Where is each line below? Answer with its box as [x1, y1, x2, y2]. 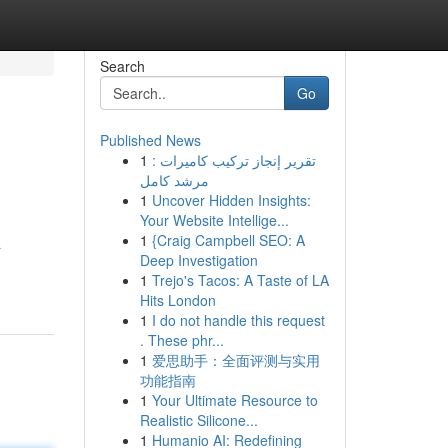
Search [99, 56, 145, 76]
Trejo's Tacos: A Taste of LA [151, 270, 329, 290]
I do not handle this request [151, 310, 325, 330]
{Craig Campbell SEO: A [151, 230, 305, 250]
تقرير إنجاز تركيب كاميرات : [151, 150, 316, 170]
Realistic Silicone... [139, 410, 258, 430]
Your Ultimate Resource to [151, 390, 318, 410]
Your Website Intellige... [139, 210, 289, 230]
